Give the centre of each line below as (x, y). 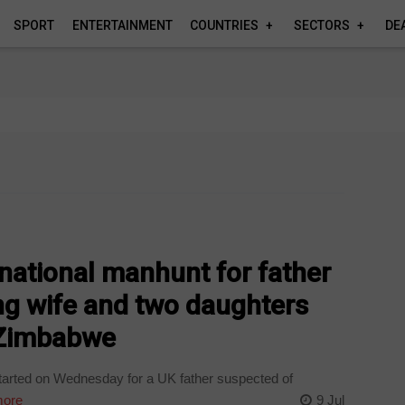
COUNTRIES (225, 25)
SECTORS (322, 25)
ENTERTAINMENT (122, 25)
